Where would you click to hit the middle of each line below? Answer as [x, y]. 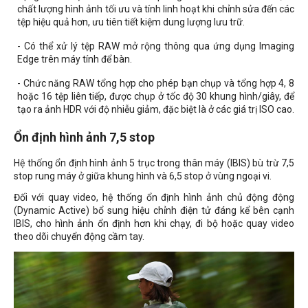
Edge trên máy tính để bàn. [75, 59]
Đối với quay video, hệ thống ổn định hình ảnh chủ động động [154, 198]
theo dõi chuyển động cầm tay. [79, 237]
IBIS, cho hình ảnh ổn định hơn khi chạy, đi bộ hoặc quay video [154, 224]
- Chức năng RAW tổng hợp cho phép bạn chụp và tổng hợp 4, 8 [156, 84]
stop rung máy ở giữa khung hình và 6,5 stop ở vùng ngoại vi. [143, 176]
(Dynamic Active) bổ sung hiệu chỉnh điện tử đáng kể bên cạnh [154, 211]
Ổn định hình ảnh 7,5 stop [84, 137]
